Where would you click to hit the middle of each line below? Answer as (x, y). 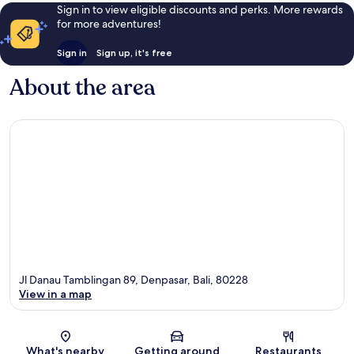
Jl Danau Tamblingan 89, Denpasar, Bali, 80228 (134, 279)
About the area (83, 88)
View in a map (55, 294)
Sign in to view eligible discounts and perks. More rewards (200, 10)
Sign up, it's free (134, 53)
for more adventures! (109, 24)
